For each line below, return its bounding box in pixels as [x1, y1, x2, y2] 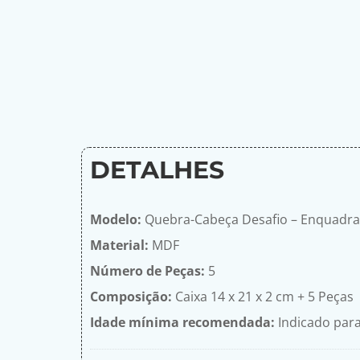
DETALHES [89, 155, 224, 186]
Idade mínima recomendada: [89, 313, 275, 331]
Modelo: [89, 210, 141, 228]
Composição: [89, 287, 172, 305]
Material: [89, 235, 149, 254]
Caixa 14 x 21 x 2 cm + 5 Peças [171, 287, 354, 305]
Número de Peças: [89, 261, 205, 280]
